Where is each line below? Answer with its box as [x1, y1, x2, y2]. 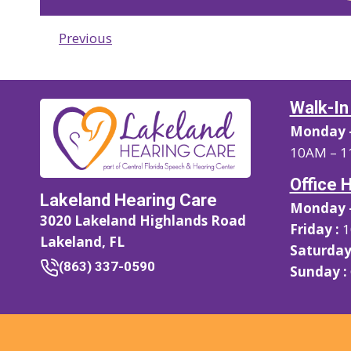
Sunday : [289, 262, 347, 280]
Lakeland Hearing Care [40, 190, 217, 210]
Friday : [289, 220, 339, 238]
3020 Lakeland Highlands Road [40, 212, 246, 230]
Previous [59, 29, 112, 47]
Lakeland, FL [40, 233, 125, 251]
